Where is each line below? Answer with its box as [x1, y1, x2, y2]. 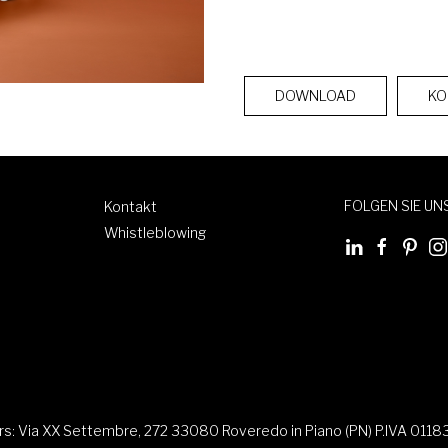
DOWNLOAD [275, 86, 356, 104]
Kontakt [104, 197, 157, 215]
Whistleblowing [104, 223, 206, 241]
